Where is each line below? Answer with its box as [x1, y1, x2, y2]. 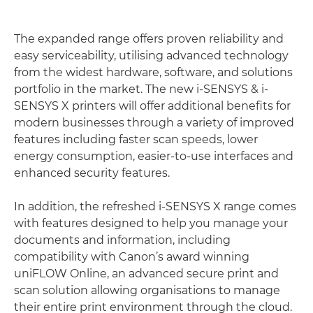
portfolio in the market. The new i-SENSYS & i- [14, 82, 268, 96]
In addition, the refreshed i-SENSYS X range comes [14, 199, 296, 213]
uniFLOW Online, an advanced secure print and [14, 266, 279, 280]
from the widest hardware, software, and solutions [14, 65, 293, 79]
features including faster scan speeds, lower [14, 132, 258, 146]
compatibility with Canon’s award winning [14, 249, 249, 263]
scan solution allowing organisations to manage [14, 283, 280, 297]
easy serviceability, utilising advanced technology [14, 48, 289, 62]
